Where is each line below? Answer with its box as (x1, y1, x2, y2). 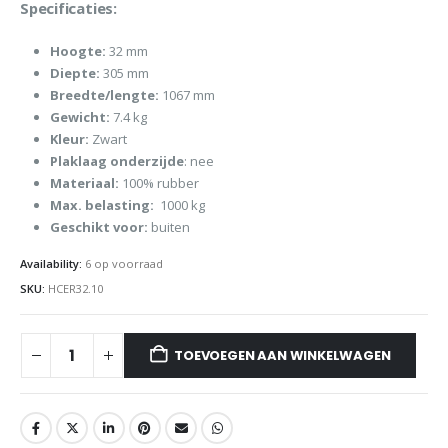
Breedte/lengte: (49, 85, 162, 104)
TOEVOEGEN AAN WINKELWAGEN (174, 345, 391, 365)
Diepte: (49, 63, 103, 82)
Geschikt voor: (49, 217, 148, 236)
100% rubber (121, 173, 199, 192)
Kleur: (49, 129, 92, 148)
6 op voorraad (85, 255, 163, 271)
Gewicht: (49, 107, 110, 126)
